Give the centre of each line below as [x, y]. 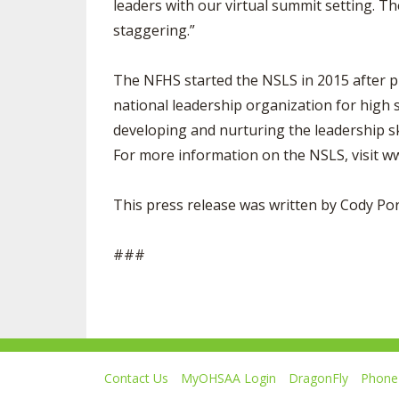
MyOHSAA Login [228, 378]
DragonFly [318, 378]
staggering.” [154, 30]
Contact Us [136, 378]
